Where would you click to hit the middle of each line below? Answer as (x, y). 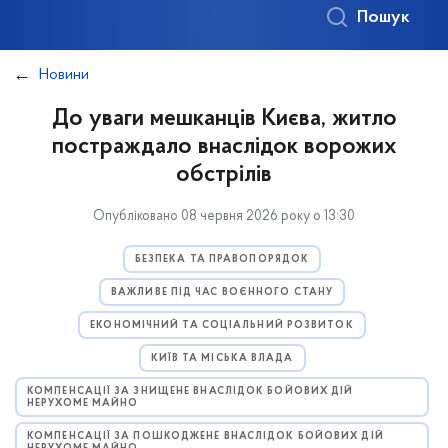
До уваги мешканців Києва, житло (224, 119)
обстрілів (224, 175)
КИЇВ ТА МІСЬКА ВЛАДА (222, 358)
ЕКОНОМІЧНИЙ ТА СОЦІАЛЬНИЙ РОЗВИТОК (222, 325)
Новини (64, 75)
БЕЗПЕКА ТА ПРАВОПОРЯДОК (222, 259)
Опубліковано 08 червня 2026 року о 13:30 (224, 216)
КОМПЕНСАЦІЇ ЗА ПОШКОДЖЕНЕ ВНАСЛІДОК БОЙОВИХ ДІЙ (205, 436)
